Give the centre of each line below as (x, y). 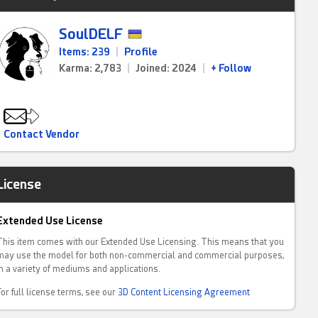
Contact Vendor (42, 134)
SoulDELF (91, 34)
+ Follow (231, 68)
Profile (141, 51)
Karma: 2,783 (91, 68)
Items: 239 (85, 51)
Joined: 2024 (166, 68)
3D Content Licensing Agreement (184, 292)
